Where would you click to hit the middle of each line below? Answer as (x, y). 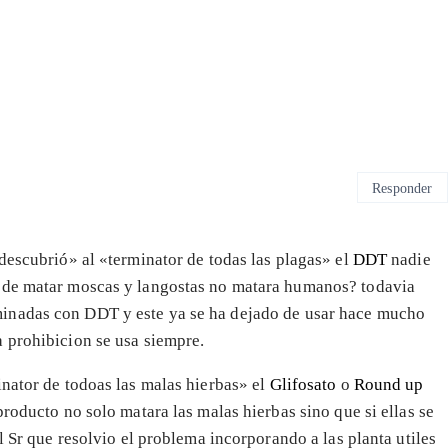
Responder (402, 187)
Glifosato (305, 385)
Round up (388, 385)
